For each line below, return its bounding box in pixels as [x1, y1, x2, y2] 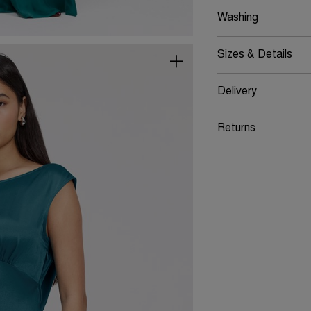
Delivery [217, 86, 257, 97]
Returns [217, 123, 255, 134]
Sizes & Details [217, 49, 292, 60]
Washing [217, 12, 258, 24]
